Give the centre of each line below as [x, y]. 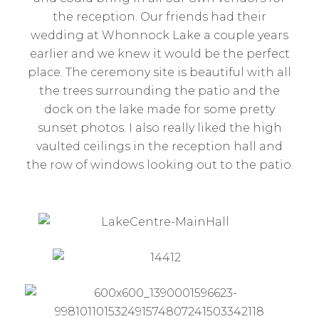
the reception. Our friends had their [159, 17]
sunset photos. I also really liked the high [159, 128]
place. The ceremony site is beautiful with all [159, 72]
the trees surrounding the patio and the [159, 91]
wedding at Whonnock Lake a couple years [159, 35]
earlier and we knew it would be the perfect [159, 54]
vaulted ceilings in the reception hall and [159, 146]
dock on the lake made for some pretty [159, 109]
